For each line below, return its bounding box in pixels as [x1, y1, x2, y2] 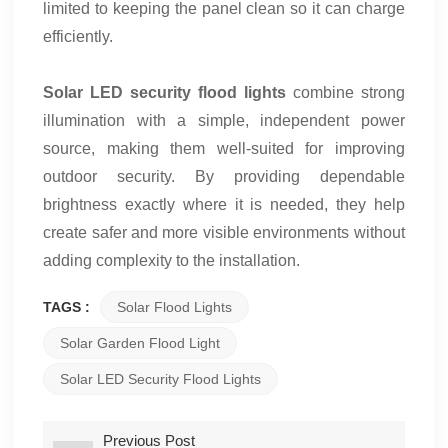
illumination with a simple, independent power [43, 111, 405, 129]
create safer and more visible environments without [43, 223, 405, 241]
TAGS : [43, 298, 91, 315]
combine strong [285, 83, 405, 101]
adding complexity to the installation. [43, 251, 301, 269]
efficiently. [43, 27, 114, 45]
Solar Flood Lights [117, 298, 233, 315]
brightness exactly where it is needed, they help [43, 195, 405, 213]
